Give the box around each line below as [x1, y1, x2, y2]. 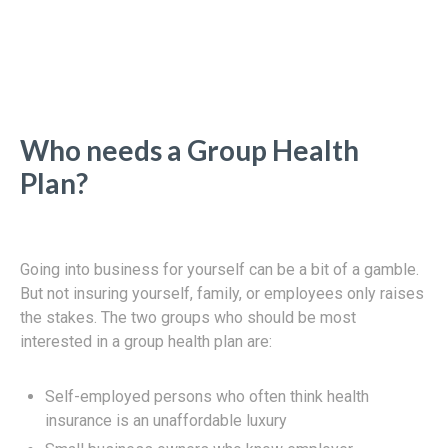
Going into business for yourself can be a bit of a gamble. [20, 259, 419, 279]
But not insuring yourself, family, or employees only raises [20, 283, 424, 303]
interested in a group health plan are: [20, 331, 272, 351]
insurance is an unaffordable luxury [45, 410, 287, 430]
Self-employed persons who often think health [45, 386, 369, 406]
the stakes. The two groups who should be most [20, 307, 356, 327]
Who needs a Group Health [20, 132, 359, 167]
